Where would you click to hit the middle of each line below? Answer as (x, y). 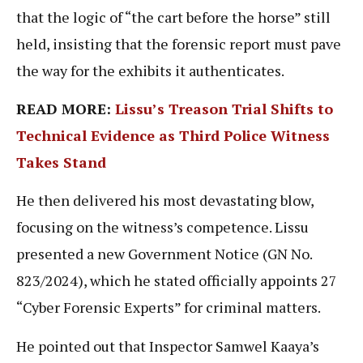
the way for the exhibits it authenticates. (150, 70)
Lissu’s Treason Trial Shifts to (222, 108)
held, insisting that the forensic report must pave (179, 43)
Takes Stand (61, 162)
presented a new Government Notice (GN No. (164, 254)
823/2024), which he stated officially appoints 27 (177, 281)
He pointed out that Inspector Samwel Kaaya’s (168, 346)
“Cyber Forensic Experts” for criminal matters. (170, 307)
